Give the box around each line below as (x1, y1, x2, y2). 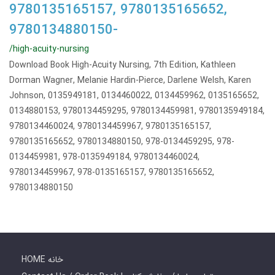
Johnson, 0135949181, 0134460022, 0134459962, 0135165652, (9, 89, 259, 103)
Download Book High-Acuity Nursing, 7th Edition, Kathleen (9, 58, 236, 72)
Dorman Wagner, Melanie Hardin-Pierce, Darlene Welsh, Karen (9, 74, 251, 87)
